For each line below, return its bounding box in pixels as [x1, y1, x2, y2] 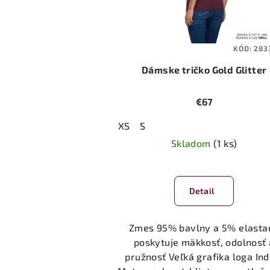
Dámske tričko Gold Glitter [141, 64, 267, 76]
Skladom [171, 137, 214, 149]
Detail [189, 186, 215, 196]
